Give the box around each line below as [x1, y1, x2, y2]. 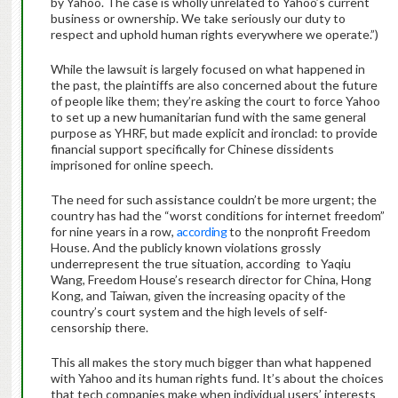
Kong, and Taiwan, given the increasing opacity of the [50, 288, 346, 304]
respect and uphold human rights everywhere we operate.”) [50, 27, 378, 43]
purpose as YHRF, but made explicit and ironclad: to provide [50, 125, 378, 141]
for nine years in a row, [50, 224, 177, 240]
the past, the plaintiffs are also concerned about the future [50, 77, 378, 93]
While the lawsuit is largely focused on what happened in [50, 61, 365, 77]
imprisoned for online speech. [50, 157, 216, 173]
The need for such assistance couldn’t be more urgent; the [50, 192, 377, 208]
